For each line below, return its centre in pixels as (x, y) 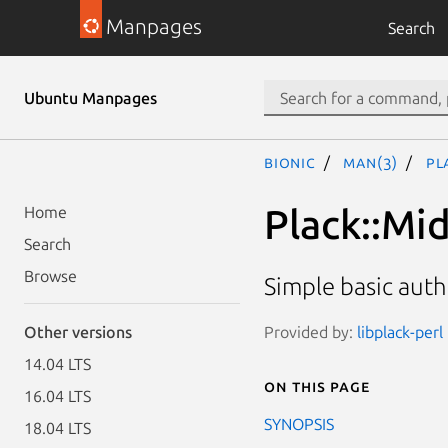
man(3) (371, 162)
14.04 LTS (57, 364)
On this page (317, 385)
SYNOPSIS (299, 423)
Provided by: (310, 331)
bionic (290, 162)
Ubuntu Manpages (90, 98)
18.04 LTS (57, 428)
